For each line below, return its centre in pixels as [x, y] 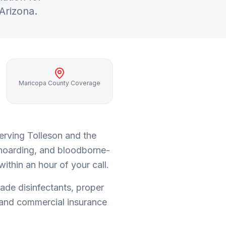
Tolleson [45, 135]
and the [79, 135]
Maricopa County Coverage [60, 83]
